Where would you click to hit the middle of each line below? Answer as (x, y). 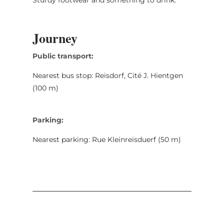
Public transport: (63, 56)
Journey (55, 38)
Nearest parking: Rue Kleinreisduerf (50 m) (106, 139)
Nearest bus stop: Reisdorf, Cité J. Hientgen (107, 75)
